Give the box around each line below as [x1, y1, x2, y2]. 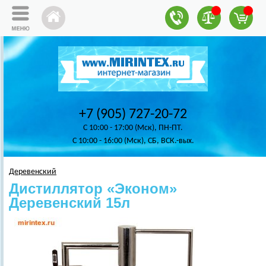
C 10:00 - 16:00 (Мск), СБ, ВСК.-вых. [72, 137, 194, 145]
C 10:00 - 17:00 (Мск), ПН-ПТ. [83, 123, 183, 132]
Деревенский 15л [9, 195, 130, 211]
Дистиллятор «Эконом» [9, 180, 177, 197]
